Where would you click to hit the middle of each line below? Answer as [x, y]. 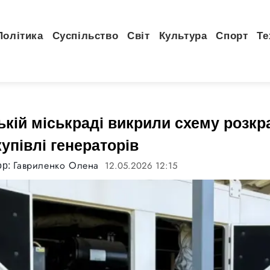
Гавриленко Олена [56, 166]
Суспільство [85, 36]
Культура [183, 36]
